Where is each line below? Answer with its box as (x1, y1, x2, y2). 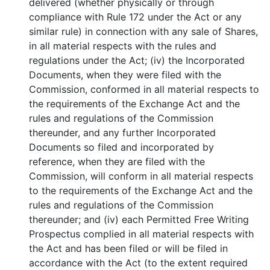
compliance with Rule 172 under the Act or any (29, 11, 242, 23)
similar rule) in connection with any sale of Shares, (29, 25, 259, 37)
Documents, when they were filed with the (29, 69, 222, 81)
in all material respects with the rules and (29, 40, 217, 52)
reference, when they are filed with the (29, 155, 206, 168)
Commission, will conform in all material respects (29, 170, 254, 182)
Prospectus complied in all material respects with (29, 228, 254, 240)
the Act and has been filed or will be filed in (29, 242, 228, 254)
